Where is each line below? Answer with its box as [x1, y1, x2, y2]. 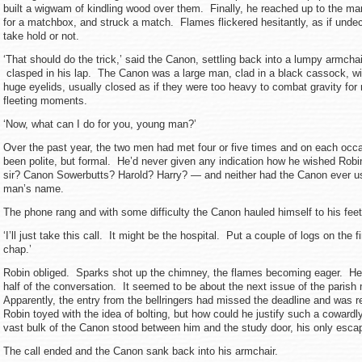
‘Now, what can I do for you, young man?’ [3, 118, 196, 130]
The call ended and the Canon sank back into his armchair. [3, 345, 278, 357]
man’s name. [3, 183, 67, 195]
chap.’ [3, 243, 32, 255]
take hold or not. [3, 30, 79, 42]
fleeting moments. [3, 95, 100, 107]
